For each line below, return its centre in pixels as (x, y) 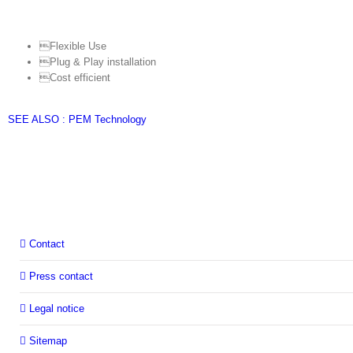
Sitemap (48, 340)
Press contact (61, 276)
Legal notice (57, 308)
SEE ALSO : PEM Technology (77, 119)
